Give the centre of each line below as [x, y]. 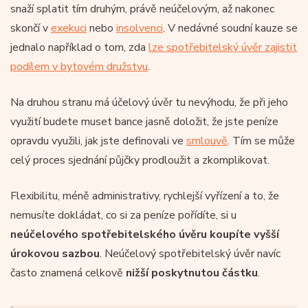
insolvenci [140, 28]
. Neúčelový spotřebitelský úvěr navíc [190, 253]
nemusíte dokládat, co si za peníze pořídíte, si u [123, 215]
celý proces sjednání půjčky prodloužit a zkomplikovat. [140, 160]
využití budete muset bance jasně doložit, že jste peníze [144, 121]
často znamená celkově [68, 273]
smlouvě [207, 141]
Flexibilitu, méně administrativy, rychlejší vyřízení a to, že [145, 196]
